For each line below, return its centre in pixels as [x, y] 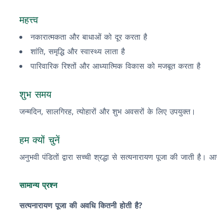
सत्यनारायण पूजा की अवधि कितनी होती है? [81, 205]
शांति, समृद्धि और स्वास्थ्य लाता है [78, 51]
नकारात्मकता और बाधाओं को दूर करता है [89, 37]
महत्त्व [29, 20]
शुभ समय [35, 94]
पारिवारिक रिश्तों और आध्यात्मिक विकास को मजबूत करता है [116, 66]
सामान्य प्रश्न [38, 185]
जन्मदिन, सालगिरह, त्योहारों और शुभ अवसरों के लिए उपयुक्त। [108, 111]
